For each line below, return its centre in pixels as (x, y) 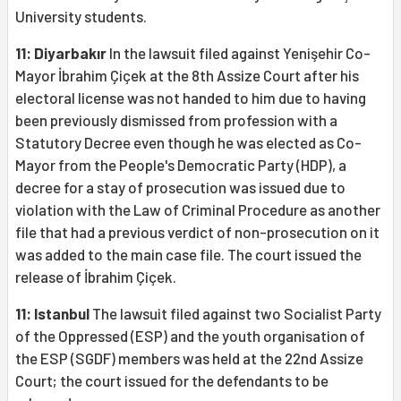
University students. (81, 17)
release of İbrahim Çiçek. (96, 277)
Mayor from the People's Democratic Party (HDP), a (181, 165)
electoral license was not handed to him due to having (191, 98)
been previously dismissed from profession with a (176, 120)
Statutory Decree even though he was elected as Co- (188, 143)
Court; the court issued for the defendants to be (172, 381)
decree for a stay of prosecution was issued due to (180, 188)
